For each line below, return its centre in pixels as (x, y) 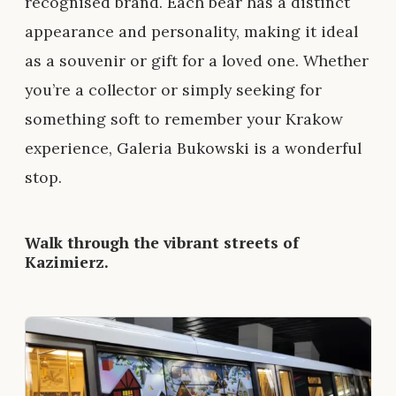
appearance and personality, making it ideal (191, 32)
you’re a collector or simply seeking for (173, 90)
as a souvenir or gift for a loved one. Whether (197, 61)
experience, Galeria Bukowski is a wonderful (193, 148)
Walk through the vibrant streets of (162, 243)
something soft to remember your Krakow (184, 119)
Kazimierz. (67, 263)
